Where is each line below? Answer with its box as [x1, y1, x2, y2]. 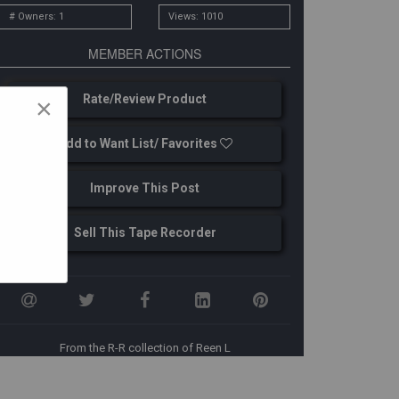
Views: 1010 [167, 11, 223, 22]
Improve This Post [90, 181, 200, 195]
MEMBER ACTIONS [88, 45, 202, 62]
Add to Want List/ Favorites [57, 136, 220, 151]
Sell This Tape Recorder [73, 225, 216, 240]
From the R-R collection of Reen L [59, 340, 231, 354]
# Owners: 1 [9, 11, 65, 22]
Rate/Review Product [83, 92, 208, 106]
